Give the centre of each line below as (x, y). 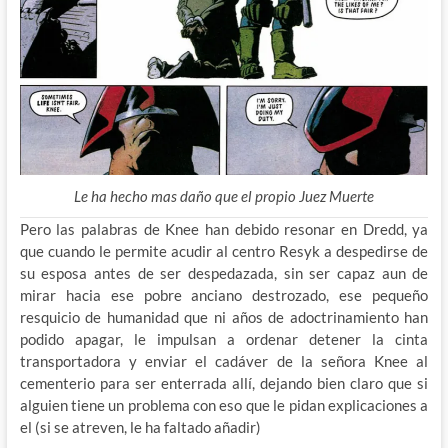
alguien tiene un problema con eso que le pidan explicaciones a (224, 404)
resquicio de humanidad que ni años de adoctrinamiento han (224, 316)
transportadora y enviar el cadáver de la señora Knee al (224, 360)
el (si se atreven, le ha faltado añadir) (140, 426)
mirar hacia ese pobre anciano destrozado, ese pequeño (224, 294)
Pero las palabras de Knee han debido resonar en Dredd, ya (224, 228)
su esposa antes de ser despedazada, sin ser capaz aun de (224, 272)
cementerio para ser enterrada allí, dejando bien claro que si (224, 382)
